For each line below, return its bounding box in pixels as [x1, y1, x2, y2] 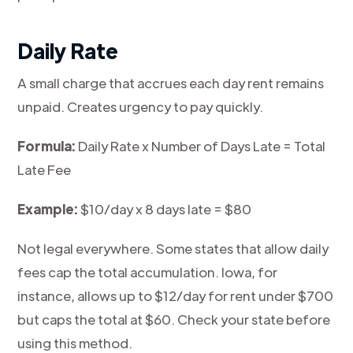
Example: [17, 200, 79, 217]
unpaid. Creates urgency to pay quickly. [17, 98, 264, 115]
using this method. [17, 334, 133, 351]
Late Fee [17, 161, 72, 178]
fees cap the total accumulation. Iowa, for [17, 263, 278, 281]
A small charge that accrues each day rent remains [17, 74, 325, 91]
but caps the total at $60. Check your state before [17, 310, 331, 328]
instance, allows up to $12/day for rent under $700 [17, 287, 334, 304]
